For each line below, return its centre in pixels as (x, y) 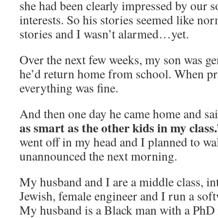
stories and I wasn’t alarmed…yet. (104, 34)
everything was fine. (69, 88)
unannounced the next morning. (98, 156)
